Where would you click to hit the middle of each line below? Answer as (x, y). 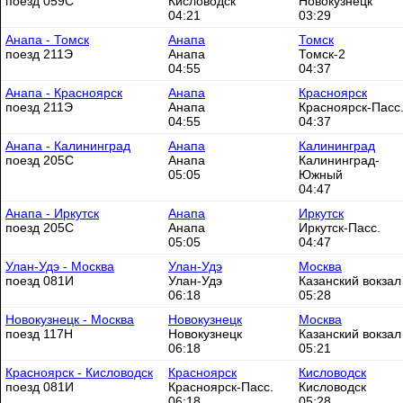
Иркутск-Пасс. (340, 228)
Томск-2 (322, 54)
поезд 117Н (39, 334)
